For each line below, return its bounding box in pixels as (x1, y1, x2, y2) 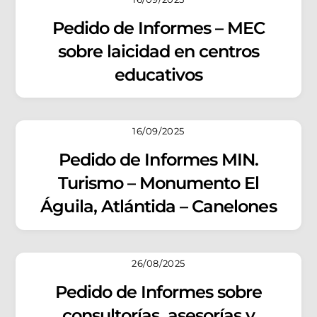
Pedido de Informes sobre (54, 282, 263, 303)
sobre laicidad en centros (57, 40, 260, 62)
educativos (114, 64, 203, 85)
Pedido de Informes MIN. (59, 149, 258, 171)
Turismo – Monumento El (57, 173, 260, 194)
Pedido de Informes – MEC (52, 17, 265, 38)
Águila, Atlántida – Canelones (40, 196, 277, 217)
